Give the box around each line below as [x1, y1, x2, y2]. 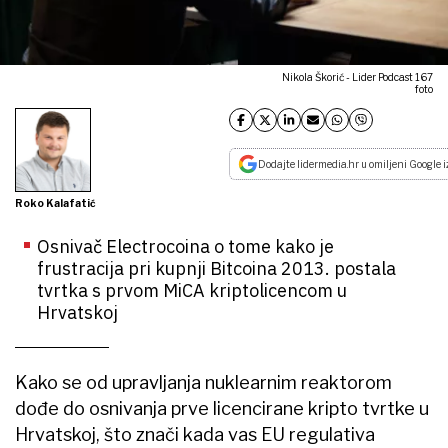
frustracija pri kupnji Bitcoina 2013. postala [37, 256, 396, 280]
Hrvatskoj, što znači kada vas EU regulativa [15, 423, 375, 445]
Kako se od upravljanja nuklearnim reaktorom [15, 371, 392, 393]
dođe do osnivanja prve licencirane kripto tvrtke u [15, 397, 429, 419]
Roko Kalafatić [15, 196, 96, 209]
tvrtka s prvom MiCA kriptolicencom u [37, 278, 347, 302]
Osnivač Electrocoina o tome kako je [37, 234, 334, 258]
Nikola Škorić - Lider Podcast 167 [282, 70, 433, 83]
